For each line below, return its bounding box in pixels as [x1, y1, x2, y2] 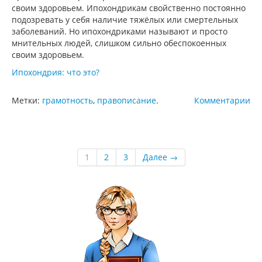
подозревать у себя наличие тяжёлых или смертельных [12, 13, 238, 25]
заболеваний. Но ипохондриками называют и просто [12, 25, 227, 37]
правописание [97, 94, 156, 106]
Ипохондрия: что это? [12, 66, 99, 78]
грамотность [42, 94, 93, 106]
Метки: [12, 94, 42, 106]
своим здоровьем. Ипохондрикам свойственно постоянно [12, 2, 246, 13]
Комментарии [194, 94, 250, 106]
